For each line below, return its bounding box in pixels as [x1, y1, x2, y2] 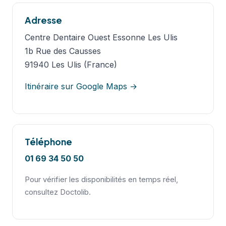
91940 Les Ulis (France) [25, 59, 117, 70]
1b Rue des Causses [25, 45, 101, 56]
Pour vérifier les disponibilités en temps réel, [25, 175, 178, 185]
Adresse [25, 15, 62, 26]
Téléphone [25, 136, 72, 147]
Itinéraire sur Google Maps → [25, 81, 137, 91]
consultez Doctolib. [25, 188, 91, 197]
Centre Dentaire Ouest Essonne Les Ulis [25, 32, 178, 42]
